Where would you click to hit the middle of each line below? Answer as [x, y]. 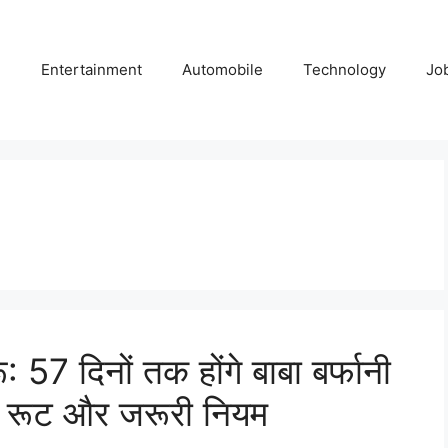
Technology [344, 69]
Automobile [222, 69]
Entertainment [91, 69]
